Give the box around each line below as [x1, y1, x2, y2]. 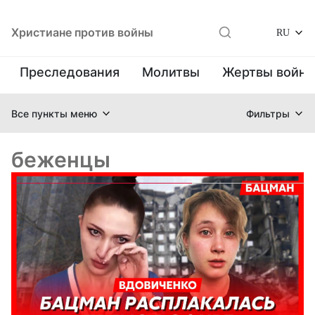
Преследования [20, 65, 120, 79]
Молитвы [142, 65, 200, 79]
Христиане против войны [11, 25, 153, 39]
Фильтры [246, 107, 290, 120]
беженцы [11, 147, 110, 172]
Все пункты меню [11, 107, 97, 120]
